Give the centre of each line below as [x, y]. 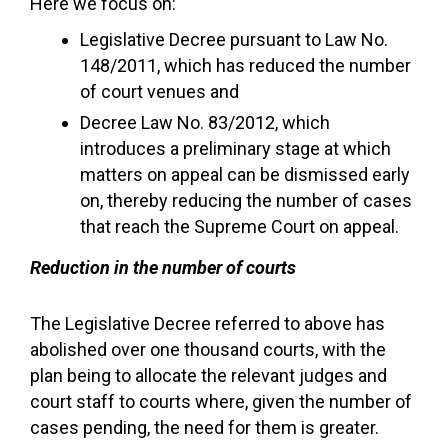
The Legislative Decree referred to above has [207, 323]
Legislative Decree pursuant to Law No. [234, 39]
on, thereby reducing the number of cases [246, 200]
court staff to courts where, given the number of [221, 401]
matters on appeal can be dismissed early [245, 174]
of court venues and [159, 91]
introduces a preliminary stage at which [235, 148]
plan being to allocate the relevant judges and [208, 375]
